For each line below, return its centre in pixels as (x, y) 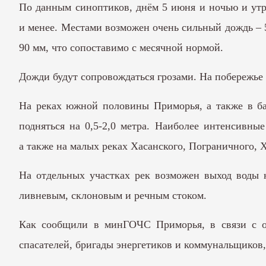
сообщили (65, 224)
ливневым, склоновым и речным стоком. (113, 195)
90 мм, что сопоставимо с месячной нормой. (121, 47)
